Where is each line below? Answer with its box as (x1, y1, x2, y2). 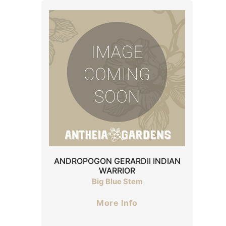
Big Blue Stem (91, 176, 143, 186)
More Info (96, 197, 138, 208)
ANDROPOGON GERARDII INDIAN (53, 155, 181, 166)
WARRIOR (99, 165, 135, 176)
